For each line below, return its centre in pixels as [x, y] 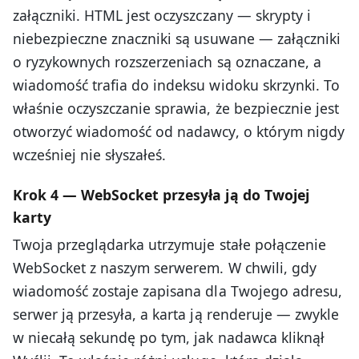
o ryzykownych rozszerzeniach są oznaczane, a [167, 62]
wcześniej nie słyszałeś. [90, 155]
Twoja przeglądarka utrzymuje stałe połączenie [169, 244]
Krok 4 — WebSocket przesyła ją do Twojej [161, 195]
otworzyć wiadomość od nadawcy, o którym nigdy [179, 132]
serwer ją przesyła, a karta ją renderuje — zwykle [176, 314]
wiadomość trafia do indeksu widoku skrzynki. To [176, 85]
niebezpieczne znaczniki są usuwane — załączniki [177, 39]
